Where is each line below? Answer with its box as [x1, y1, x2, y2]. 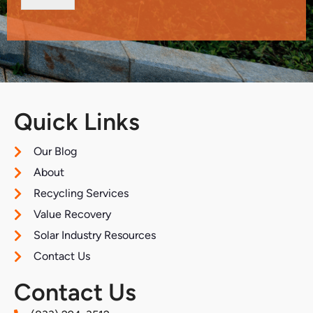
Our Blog [33, 144, 77, 158]
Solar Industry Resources [33, 228, 156, 242]
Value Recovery [33, 207, 111, 221]
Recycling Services [33, 186, 129, 200]
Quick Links [14, 107, 140, 136]
